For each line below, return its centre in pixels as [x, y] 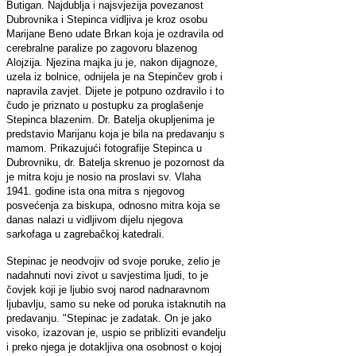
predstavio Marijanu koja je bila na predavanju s [116, 133]
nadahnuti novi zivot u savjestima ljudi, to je [107, 275]
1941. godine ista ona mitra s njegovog [95, 191]
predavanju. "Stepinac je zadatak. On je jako [109, 318]
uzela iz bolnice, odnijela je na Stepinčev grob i [114, 76]
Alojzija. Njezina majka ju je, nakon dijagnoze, [112, 62]
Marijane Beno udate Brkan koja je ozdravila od [115, 33]
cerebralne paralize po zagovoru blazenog [102, 48]
